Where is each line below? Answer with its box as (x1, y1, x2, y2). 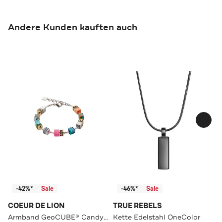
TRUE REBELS (113, 201, 162, 211)
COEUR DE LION (8, 201, 64, 211)
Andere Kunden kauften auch (8, 21, 137, 34)
